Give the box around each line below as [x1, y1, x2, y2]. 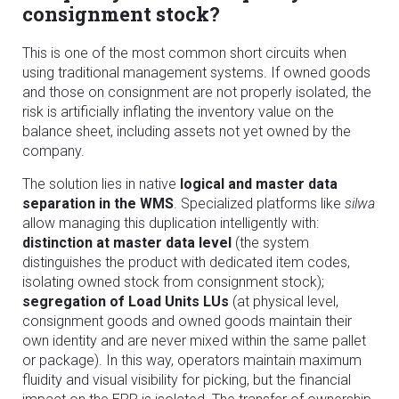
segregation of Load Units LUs [22, 292, 229, 310]
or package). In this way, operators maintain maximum [22, 351, 362, 369]
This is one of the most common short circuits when [22, 44, 346, 61]
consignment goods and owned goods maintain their [22, 312, 352, 330]
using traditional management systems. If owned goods [22, 63, 370, 81]
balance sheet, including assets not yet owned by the [22, 122, 351, 140]
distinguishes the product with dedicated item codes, [22, 253, 350, 271]
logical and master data [180, 175, 338, 192]
